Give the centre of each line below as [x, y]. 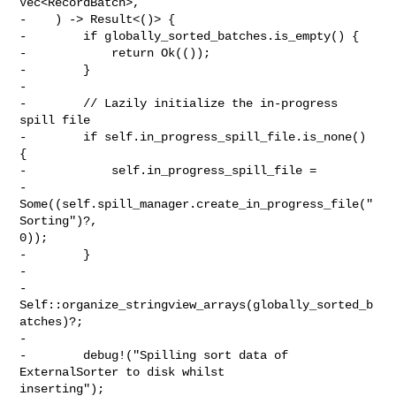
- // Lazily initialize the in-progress [179, 103]
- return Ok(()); [115, 53]
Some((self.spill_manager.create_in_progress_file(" [197, 204]
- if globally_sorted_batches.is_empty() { [190, 36]
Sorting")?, [62, 221]
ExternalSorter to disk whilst [126, 372]
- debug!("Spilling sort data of [154, 355]
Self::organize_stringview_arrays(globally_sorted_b [197, 305]
